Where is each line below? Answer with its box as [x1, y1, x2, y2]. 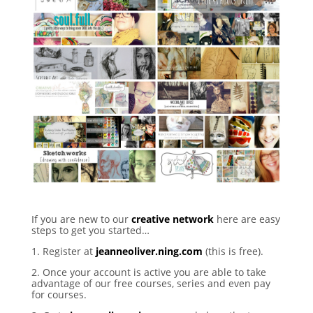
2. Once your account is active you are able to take [31, 265, 266, 279]
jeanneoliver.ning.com [95, 244, 203, 258]
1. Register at [31, 244, 96, 258]
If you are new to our [31, 212, 131, 226]
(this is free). [202, 244, 263, 258]
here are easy [213, 212, 280, 226]
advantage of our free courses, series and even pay [31, 276, 270, 290]
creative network [131, 212, 214, 226]
